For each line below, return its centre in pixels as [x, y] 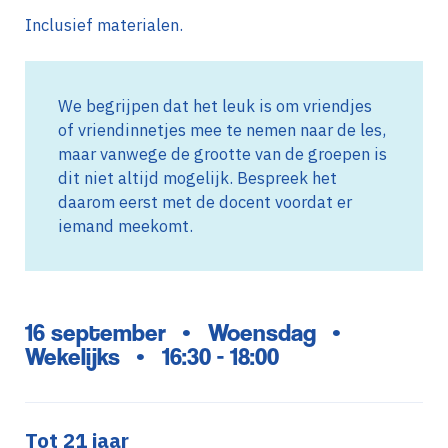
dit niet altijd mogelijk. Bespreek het [197, 178]
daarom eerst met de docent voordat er [204, 202]
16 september [95, 332]
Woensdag [261, 332]
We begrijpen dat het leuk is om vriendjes [214, 106]
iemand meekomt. [125, 226]
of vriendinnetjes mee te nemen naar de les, [221, 130]
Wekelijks [72, 356]
